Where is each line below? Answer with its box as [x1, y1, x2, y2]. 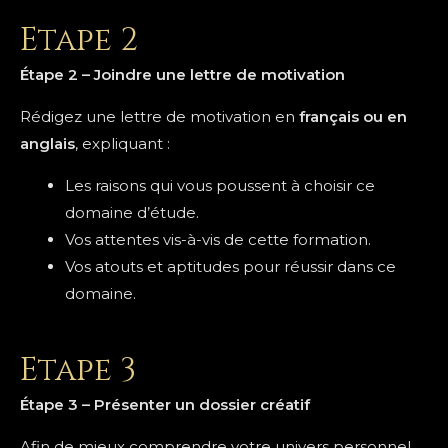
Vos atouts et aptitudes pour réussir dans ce [65, 257, 396, 276]
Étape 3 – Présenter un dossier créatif [20, 394, 310, 414]
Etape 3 [20, 348, 136, 392]
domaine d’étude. [65, 203, 199, 222]
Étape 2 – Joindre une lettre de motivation [20, 65, 345, 84]
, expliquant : [75, 134, 170, 153]
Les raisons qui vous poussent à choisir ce [65, 176, 375, 195]
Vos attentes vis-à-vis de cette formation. [65, 230, 371, 249]
